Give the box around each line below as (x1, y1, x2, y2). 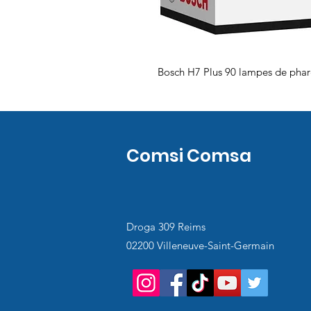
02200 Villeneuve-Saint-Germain (126, 239, 274, 252)
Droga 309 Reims (126, 220, 205, 233)
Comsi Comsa (126, 144, 251, 168)
